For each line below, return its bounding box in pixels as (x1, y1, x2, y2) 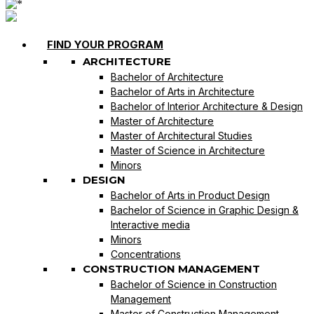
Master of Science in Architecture (111, 144, 265, 156)
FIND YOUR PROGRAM (47, 37, 163, 51)
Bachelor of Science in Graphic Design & (111, 203, 299, 216)
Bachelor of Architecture (111, 70, 224, 83)
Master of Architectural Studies (111, 129, 252, 142)
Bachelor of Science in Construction (111, 278, 277, 290)
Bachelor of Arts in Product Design (111, 189, 270, 201)
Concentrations (111, 247, 181, 260)
